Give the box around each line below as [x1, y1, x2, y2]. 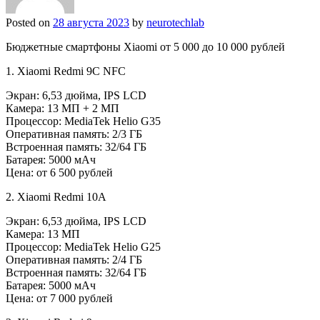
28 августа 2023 [53, 16, 129, 29]
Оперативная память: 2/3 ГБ [6, 127, 142, 140]
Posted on [6, 16, 53, 29]
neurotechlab [146, 16, 204, 29]
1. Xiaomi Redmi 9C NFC [6, 64, 126, 77]
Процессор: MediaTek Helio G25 [6, 240, 161, 253]
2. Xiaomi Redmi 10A [6, 190, 106, 203]
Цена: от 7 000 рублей [6, 291, 113, 304]
